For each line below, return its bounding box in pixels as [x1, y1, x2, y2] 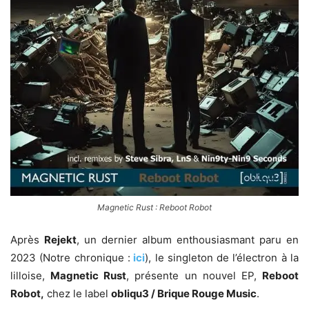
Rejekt [44, 232, 77, 246]
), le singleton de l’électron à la [145, 250, 299, 264]
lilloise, [10, 268, 51, 282]
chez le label [44, 286, 111, 300]
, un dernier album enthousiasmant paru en [77, 232, 299, 246]
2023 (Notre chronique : [10, 250, 130, 264]
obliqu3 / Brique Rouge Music [111, 286, 257, 300]
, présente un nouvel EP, [126, 268, 263, 282]
